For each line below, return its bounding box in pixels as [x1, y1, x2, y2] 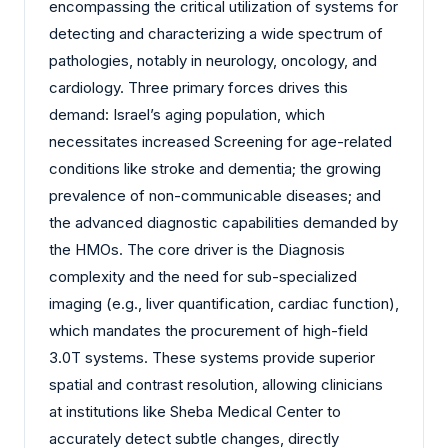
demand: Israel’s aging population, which [49, 104, 325, 124]
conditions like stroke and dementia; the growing [49, 158, 381, 178]
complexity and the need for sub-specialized [49, 266, 357, 286]
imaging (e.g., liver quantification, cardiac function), [49, 293, 399, 313]
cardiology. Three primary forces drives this [49, 77, 348, 97]
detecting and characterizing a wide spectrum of [49, 23, 383, 43]
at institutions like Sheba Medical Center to [49, 401, 341, 421]
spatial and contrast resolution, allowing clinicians [49, 374, 383, 394]
